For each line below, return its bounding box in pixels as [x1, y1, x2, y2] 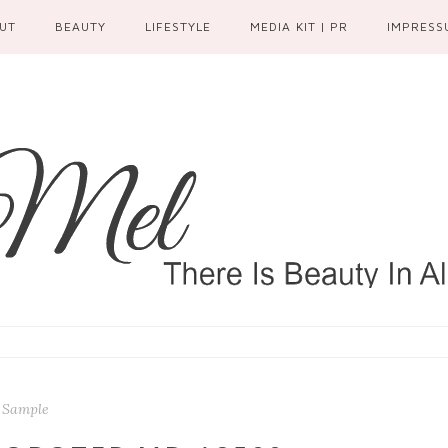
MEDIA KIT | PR [250, 19, 348, 34]
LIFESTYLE [145, 19, 212, 34]
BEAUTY [55, 19, 107, 34]
